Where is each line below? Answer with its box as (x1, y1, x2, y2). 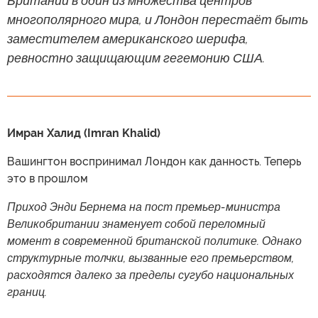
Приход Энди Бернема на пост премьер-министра (7, 200, 280, 214)
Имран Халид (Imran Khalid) (7, 126, 160, 141)
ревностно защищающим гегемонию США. (7, 50, 265, 66)
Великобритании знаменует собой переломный (7, 217, 265, 231)
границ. (7, 285, 47, 300)
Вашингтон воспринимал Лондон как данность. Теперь (7, 155, 301, 169)
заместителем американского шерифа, (7, 31, 248, 47)
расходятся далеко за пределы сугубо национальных (7, 268, 294, 283)
